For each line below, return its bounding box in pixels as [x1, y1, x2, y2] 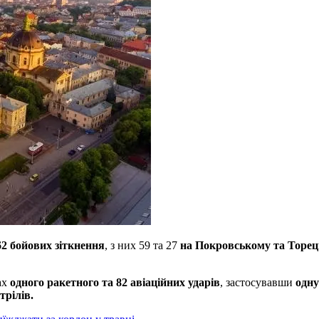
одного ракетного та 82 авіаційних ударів [10, 276, 220, 288]
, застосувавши [220, 276, 296, 288]
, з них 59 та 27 [105, 239, 180, 251]
